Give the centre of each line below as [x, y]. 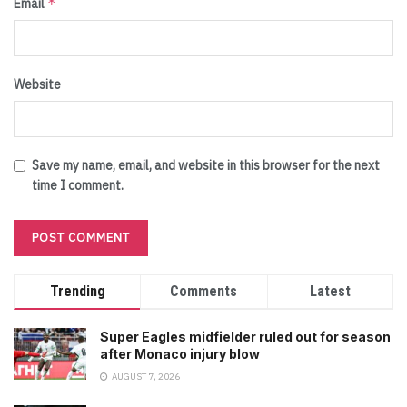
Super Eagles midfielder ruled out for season [245, 337]
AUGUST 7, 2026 [145, 377]
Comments [204, 292]
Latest [330, 292]
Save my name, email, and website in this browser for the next [206, 166]
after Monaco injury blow [180, 354]
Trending [77, 292]
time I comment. [78, 186]
